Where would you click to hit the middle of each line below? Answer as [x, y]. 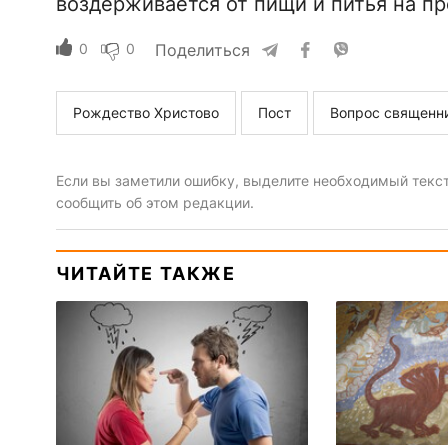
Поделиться [202, 50]
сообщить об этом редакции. [154, 203]
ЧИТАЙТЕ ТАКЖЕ [145, 274]
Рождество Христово [145, 113]
